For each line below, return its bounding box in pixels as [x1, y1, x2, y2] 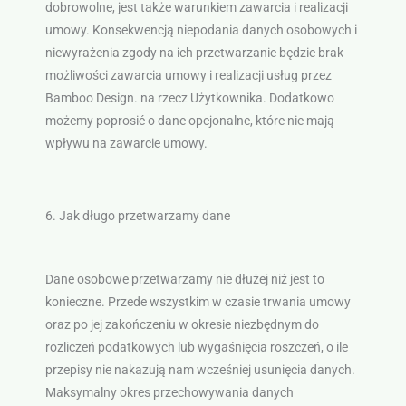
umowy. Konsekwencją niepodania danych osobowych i [44, 23, 357, 38]
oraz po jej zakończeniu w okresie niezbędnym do [44, 317, 319, 333]
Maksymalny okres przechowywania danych [44, 385, 294, 401]
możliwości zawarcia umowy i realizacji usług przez [44, 68, 332, 83]
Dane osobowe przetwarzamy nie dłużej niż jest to [44, 272, 324, 287]
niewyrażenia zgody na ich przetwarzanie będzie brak [44, 45, 343, 61]
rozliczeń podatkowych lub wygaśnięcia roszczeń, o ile [44, 340, 348, 355]
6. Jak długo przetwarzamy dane [44, 208, 230, 224]
